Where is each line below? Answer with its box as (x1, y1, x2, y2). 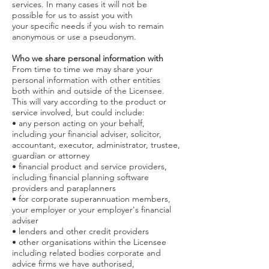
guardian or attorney (12, 150, 89, 161)
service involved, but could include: (12, 107, 145, 118)
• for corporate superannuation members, (12, 193, 171, 204)
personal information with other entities (12, 74, 160, 85)
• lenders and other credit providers (12, 226, 149, 237)
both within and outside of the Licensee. (12, 85, 165, 96)
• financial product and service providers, (12, 161, 167, 172)
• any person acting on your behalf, (12, 118, 145, 128)
